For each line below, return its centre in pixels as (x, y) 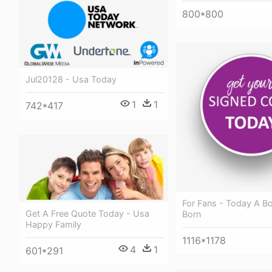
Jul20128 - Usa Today (71, 80)
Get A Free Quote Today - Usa (87, 214)
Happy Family (53, 225)
